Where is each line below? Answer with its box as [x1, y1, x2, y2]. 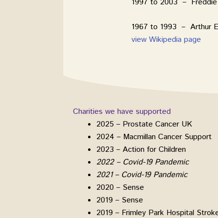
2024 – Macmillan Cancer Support [96, 131, 212, 143]
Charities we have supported [73, 106, 171, 117]
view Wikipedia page [131, 34, 201, 46]
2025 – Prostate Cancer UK [96, 118, 192, 130]
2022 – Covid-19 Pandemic [96, 156, 189, 168]
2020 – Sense [96, 182, 144, 193]
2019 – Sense [96, 194, 143, 206]
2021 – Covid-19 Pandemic [96, 169, 187, 181]
